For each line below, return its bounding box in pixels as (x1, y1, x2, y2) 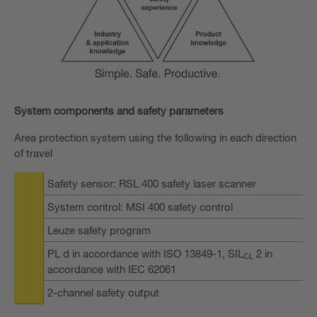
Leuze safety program (47, 223, 151, 236)
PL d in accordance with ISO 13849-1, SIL (47, 246, 243, 260)
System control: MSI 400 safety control (47, 200, 233, 213)
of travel (14, 146, 52, 159)
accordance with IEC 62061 (47, 262, 176, 275)
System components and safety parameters (14, 103, 224, 117)
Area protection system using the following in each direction (14, 130, 296, 144)
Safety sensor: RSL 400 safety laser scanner (47, 176, 256, 190)
